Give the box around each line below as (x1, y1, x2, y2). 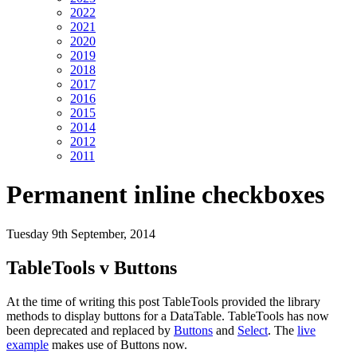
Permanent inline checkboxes (6, 180, 324, 210)
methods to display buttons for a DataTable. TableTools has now (6, 308, 329, 323)
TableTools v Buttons (6, 257, 177, 278)
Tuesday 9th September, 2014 (6, 226, 155, 241)
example (6, 337, 49, 351)
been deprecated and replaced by (6, 323, 174, 337)
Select (237, 323, 268, 337)
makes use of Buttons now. (49, 337, 187, 351)
